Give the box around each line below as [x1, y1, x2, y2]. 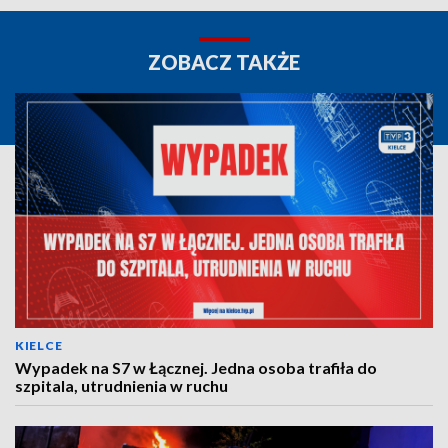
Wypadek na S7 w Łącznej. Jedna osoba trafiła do [15, 358, 377, 377]
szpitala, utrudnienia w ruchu [15, 376, 228, 395]
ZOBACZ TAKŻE [148, 50, 300, 74]
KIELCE [15, 338, 63, 353]
